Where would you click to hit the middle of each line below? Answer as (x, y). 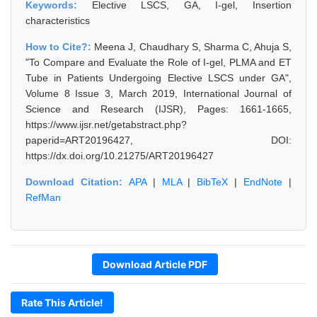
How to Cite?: (60, 47)
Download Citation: (77, 182)
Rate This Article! (62, 302)
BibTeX (213, 182)
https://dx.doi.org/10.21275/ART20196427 (120, 156)
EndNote (263, 182)
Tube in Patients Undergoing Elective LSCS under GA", (158, 78)
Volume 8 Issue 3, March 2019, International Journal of (158, 93)
